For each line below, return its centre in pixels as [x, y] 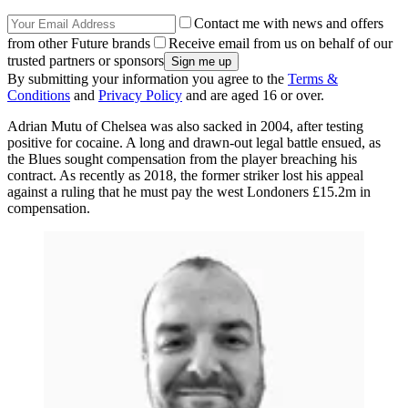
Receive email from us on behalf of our [280, 43]
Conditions [39, 95]
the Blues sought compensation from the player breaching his [182, 158]
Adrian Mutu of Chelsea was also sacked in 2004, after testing [185, 126]
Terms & [313, 78]
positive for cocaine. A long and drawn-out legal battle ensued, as [194, 142]
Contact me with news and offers [289, 23]
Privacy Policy [140, 95]
